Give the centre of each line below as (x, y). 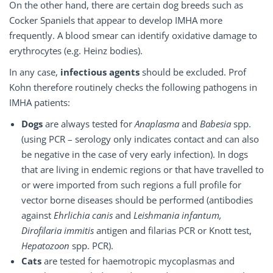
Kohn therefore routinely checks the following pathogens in (133, 87)
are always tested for (90, 124)
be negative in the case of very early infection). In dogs (135, 154)
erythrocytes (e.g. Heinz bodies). (76, 51)
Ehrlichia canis (84, 215)
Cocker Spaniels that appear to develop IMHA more (116, 20)
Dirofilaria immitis (59, 231)
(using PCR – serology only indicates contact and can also (140, 139)
